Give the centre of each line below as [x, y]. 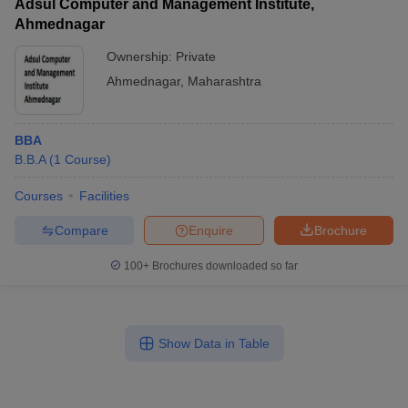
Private [196, 56]
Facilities [104, 196]
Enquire [211, 230]
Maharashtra [224, 81]
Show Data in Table [214, 343]
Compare [81, 230]
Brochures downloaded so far [224, 266]
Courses [39, 196]
